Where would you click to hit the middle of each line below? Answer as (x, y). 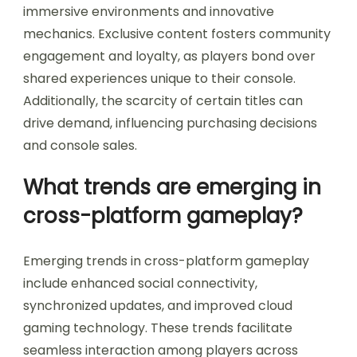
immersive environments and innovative (149, 11)
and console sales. (80, 145)
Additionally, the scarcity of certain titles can (163, 100)
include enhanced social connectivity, (140, 283)
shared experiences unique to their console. (159, 78)
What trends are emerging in (172, 187)
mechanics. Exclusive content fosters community (177, 33)
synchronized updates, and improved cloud (158, 305)
